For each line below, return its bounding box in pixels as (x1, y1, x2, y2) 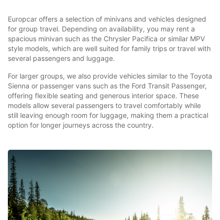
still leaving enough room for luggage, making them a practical (8, 111, 208, 120)
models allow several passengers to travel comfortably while (8, 101, 201, 110)
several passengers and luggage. (8, 54, 115, 63)
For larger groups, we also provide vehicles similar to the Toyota (8, 72, 212, 81)
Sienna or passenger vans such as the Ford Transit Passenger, (8, 82, 207, 90)
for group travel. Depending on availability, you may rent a (8, 25, 195, 33)
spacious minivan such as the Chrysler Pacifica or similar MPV (8, 34, 205, 43)
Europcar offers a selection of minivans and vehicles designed (8, 15, 206, 24)
